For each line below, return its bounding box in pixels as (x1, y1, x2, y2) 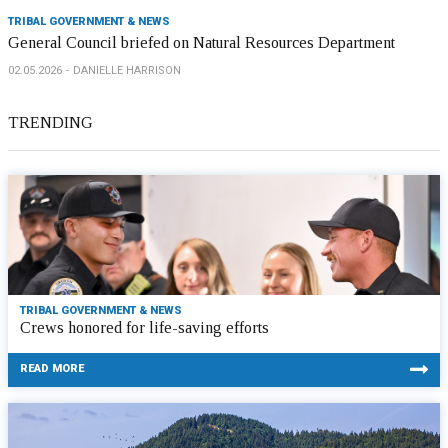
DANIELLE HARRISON (73, 64, 181, 77)
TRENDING (8, 114, 93, 131)
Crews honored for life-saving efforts (20, 319, 269, 336)
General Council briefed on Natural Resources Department (8, 34, 395, 51)
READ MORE (20, 362, 84, 375)
